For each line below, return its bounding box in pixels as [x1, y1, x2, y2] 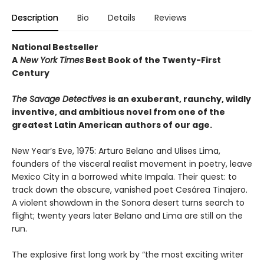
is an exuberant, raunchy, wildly [108, 93, 251, 105]
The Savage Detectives [12, 93, 108, 105]
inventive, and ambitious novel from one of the [12, 106, 225, 118]
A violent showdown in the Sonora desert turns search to [12, 197, 245, 209]
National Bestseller [12, 41, 98, 53]
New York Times [18, 54, 84, 66]
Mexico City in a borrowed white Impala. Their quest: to [12, 171, 237, 183]
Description [12, 12, 58, 24]
